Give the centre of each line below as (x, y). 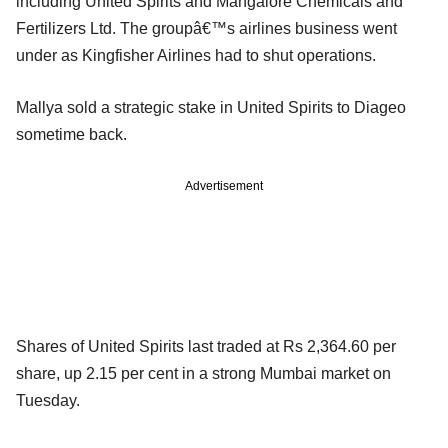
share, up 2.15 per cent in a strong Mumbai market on (203, 373)
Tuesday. (48, 400)
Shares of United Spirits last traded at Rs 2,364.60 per (206, 346)
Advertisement (224, 185)
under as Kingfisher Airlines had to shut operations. (196, 55)
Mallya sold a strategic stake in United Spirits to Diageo (211, 107)
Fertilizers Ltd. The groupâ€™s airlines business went (206, 28)
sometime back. (71, 134)
